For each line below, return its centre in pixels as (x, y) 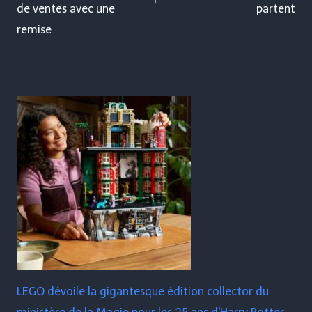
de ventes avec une (66, 9)
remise (34, 30)
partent (276, 9)
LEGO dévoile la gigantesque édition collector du (143, 292)
